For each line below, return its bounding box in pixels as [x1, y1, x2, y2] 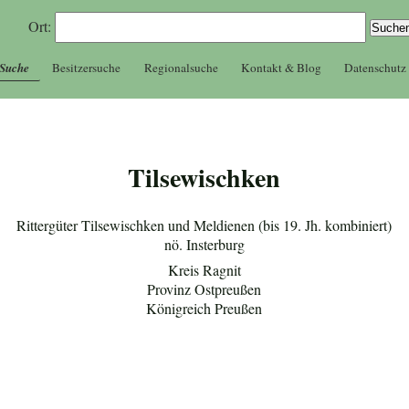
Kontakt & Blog [240, 58, 321, 76]
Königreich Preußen [146, 298, 263, 318]
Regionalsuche [143, 58, 218, 76]
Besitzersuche [52, 58, 121, 76]
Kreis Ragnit [167, 259, 241, 279]
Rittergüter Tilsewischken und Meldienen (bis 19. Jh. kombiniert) [16, 215, 393, 236]
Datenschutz [344, 58, 407, 76]
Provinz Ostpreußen [147, 278, 262, 299]
